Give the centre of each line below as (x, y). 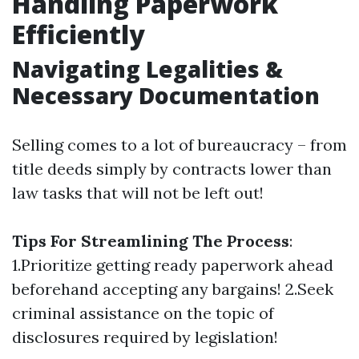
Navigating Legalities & (147, 69)
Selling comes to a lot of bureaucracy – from (179, 145)
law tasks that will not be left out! (138, 193)
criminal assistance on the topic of (143, 313)
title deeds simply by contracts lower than (172, 169)
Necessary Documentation (166, 96)
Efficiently (79, 34)
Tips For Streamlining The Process (151, 241)
